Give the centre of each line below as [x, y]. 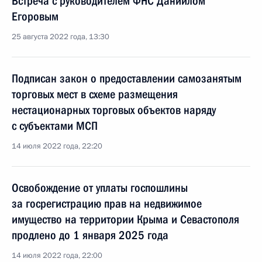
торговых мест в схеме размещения [95, 94]
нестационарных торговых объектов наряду [114, 110]
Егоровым [35, 16]
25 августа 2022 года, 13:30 [61, 37]
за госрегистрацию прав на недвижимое [107, 204]
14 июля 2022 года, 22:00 [57, 256]
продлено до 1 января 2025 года [90, 235]
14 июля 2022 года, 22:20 [57, 146]
